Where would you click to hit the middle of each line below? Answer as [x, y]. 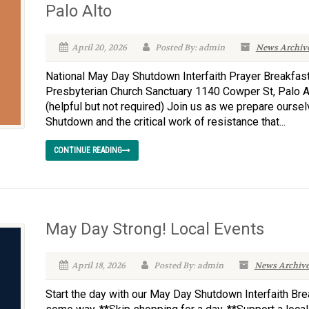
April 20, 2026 [99, 48]
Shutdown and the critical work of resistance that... [165, 122]
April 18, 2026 [98, 266]
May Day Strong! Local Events [154, 229]
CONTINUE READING [88, 150]
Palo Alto [78, 11]
